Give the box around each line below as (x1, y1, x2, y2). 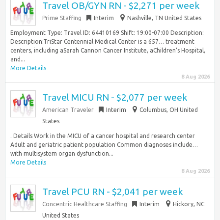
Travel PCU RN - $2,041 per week (42, 186, 183, 197)
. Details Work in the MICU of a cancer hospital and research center (10, 133, 195, 139)
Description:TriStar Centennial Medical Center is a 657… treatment (10, 38, 194, 45)
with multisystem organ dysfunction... (10, 150, 113, 157)
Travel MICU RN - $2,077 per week (42, 92, 187, 103)
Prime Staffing (42, 15, 82, 21)
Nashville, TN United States (127, 15, 201, 21)
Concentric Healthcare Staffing (42, 201, 127, 207)
